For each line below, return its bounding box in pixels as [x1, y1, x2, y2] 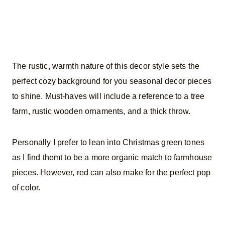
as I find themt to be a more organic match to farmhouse [12, 153, 212, 162]
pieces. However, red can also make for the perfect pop [12, 168, 211, 177]
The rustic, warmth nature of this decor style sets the [12, 61, 200, 70]
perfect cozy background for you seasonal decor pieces [12, 76, 211, 85]
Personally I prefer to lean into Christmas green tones [12, 138, 205, 147]
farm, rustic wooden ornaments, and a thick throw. [12, 106, 191, 116]
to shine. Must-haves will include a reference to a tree [12, 91, 205, 100]
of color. [12, 183, 41, 192]
